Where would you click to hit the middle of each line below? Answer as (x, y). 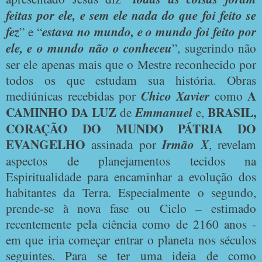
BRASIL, (232, 112)
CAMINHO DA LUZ (61, 112)
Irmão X (185, 144)
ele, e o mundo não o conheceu (89, 48)
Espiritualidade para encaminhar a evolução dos (131, 176)
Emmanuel (164, 112)
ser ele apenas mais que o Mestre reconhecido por (131, 64)
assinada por (124, 144)
